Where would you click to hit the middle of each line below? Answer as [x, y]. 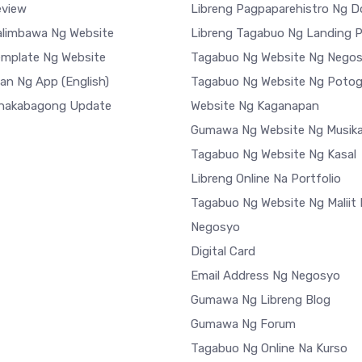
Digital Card [223, 251]
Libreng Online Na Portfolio [266, 179]
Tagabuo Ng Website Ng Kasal [274, 154]
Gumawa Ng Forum [243, 324]
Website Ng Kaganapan [255, 106]
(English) [85, 82]
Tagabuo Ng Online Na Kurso [269, 348]
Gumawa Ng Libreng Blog [261, 300]
